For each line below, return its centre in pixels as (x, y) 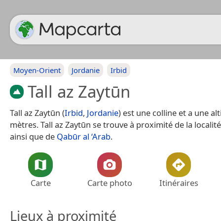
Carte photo (110, 183)
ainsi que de (33, 136)
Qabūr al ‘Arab (84, 136)
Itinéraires (179, 183)
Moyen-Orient (37, 70)
